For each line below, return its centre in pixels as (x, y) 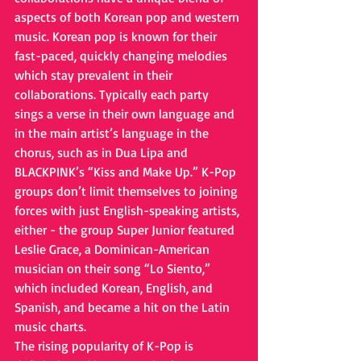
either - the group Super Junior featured (126, 230)
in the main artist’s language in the (113, 133)
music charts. (52, 326)
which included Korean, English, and (115, 288)
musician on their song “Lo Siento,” (114, 268)
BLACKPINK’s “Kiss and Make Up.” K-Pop (127, 172)
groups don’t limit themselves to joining (128, 191)
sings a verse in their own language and (126, 114)
